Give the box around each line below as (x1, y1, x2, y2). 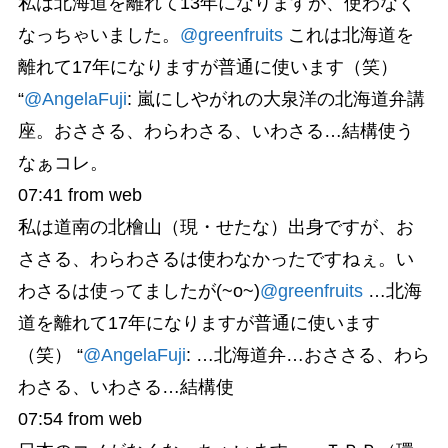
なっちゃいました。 (17, 25, 180, 46)
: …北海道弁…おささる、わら (185, 345, 430, 366)
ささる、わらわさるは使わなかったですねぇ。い (17, 249, 414, 270)
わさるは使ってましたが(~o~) (17, 281, 260, 302)
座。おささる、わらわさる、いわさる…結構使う (17, 121, 414, 142)
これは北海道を (282, 25, 414, 46)
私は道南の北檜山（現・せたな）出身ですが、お (17, 217, 414, 238)
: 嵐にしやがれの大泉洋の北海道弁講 (126, 89, 425, 110)
